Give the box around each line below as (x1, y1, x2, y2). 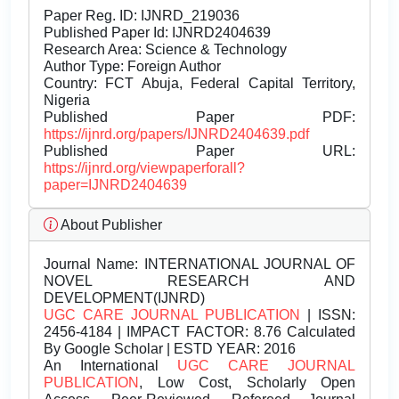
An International (44, 358, 177, 374)
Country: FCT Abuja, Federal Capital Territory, (44, 76, 355, 92)
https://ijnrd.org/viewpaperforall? (44, 160, 245, 176)
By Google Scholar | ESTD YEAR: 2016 (44, 341, 296, 357)
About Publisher (58, 217, 162, 233)
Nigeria (44, 93, 90, 109)
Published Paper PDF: (44, 110, 355, 126)
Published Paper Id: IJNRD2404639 (44, 25, 271, 41)
